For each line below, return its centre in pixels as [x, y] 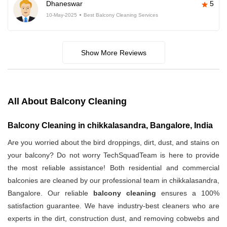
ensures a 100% [188, 193]
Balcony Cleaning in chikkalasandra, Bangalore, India [110, 126]
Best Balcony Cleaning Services [121, 15]
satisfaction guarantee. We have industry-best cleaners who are [113, 206]
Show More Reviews [113, 53]
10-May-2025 [62, 15]
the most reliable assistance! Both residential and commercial [113, 168]
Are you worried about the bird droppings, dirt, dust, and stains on [113, 143]
